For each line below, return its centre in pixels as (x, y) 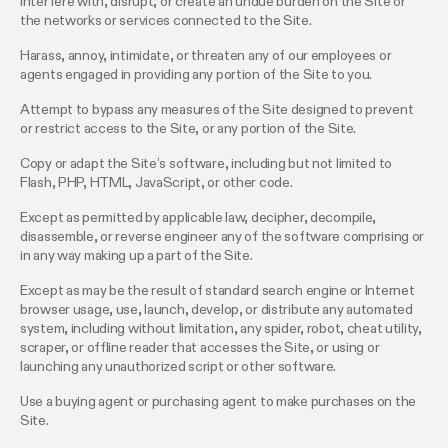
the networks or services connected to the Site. (166, 21)
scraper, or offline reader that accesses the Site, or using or (200, 348)
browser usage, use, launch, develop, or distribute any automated (216, 310)
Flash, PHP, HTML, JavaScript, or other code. (156, 183)
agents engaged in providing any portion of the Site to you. (196, 75)
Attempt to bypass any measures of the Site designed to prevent (217, 110)
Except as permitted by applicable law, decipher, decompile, (198, 218)
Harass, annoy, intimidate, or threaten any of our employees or (206, 56)
